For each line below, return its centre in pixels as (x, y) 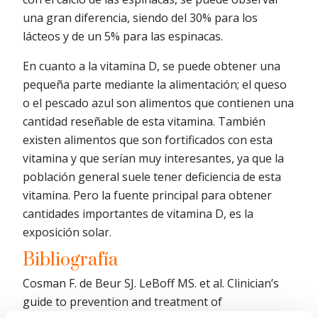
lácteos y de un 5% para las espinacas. (123, 36)
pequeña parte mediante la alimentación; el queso (155, 84)
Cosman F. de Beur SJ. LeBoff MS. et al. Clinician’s (151, 283)
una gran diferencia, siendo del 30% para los (140, 17)
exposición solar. (67, 232)
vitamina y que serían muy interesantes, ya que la (153, 158)
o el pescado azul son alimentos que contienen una (158, 103)
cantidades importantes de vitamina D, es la (138, 213)
